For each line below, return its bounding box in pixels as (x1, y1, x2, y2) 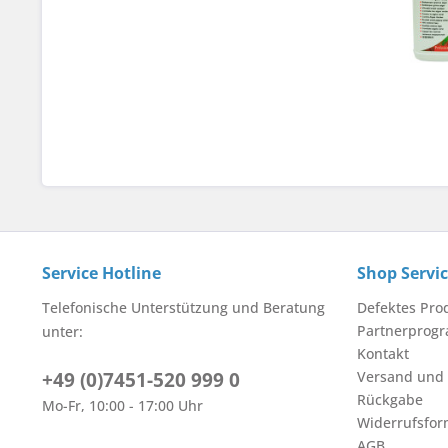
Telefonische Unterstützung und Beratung (42, 298, 325, 318)
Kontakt (357, 344, 409, 364)
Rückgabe (357, 390, 423, 410)
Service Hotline (42, 262, 161, 285)
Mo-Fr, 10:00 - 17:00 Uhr (42, 396, 203, 416)
